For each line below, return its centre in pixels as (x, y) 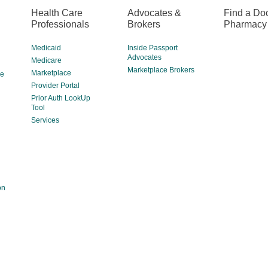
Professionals (60, 24)
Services (45, 120)
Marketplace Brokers (161, 70)
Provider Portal (56, 86)
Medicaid (46, 48)
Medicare (47, 60)
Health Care (57, 13)
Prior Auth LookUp (61, 98)
